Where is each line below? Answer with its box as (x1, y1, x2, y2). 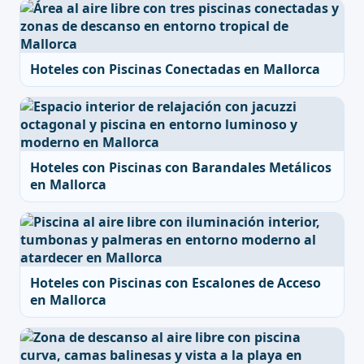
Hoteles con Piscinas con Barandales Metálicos (30, 158, 331, 176)
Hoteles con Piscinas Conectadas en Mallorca (30, 60, 320, 78)
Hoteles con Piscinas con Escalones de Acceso (30, 274, 321, 292)
